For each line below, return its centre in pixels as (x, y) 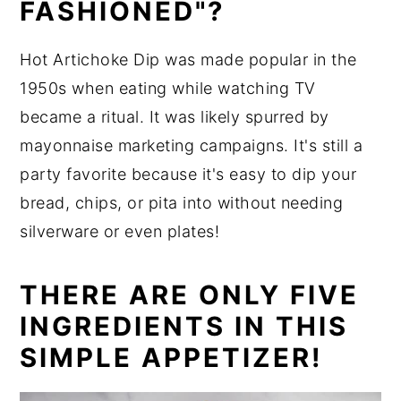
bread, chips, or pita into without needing (182, 203)
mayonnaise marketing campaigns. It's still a (192, 146)
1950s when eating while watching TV (168, 89)
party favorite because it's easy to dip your (188, 175)
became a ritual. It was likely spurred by (175, 117)
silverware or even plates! (120, 232)
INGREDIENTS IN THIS (184, 327)
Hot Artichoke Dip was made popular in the (188, 60)
